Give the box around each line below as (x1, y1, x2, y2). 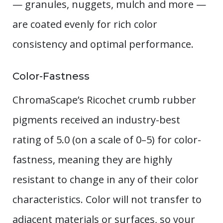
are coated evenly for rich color (12, 17, 157, 31)
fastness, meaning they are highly (12, 152, 172, 166)
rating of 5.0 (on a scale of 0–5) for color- (12, 132, 201, 146)
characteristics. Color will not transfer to (12, 192, 202, 206)
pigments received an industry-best (12, 112, 180, 126)
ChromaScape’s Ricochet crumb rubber (12, 93, 196, 107)
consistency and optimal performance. (12, 37, 194, 51)
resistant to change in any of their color (12, 172, 199, 186)
